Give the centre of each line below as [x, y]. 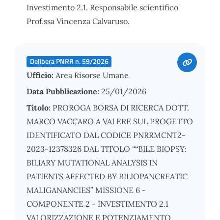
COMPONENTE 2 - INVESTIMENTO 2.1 [97, 204]
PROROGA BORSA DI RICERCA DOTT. [121, 107]
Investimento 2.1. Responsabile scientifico [102, 7]
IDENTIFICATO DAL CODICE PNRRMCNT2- [106, 135]
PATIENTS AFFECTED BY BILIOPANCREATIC [107, 176]
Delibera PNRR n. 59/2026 [69, 61]
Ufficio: [41, 75]
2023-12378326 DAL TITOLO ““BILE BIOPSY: [107, 149]
